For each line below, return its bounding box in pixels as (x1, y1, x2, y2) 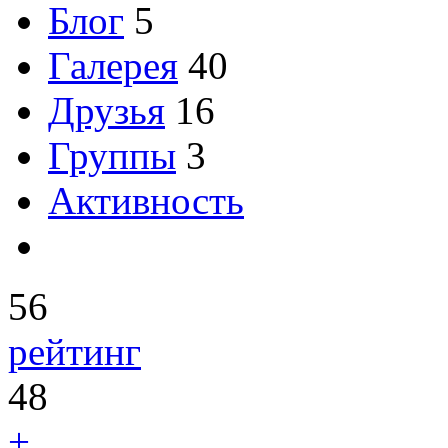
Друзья (48, 89, 165, 132)
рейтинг (8, 330, 141, 373)
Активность (48, 179, 244, 222)
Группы (48, 134, 176, 177)
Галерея (48, 44, 178, 87)
